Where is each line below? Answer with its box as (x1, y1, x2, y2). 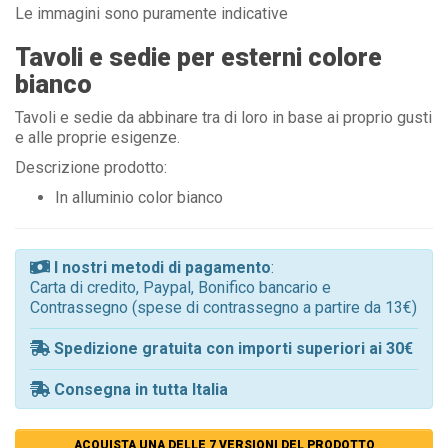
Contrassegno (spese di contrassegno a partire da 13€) (30, 297, 417, 317)
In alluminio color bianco (55, 187, 223, 207)
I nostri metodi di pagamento (54, 257, 271, 277)
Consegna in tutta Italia (54, 379, 228, 399)
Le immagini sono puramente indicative (15, 3, 288, 23)
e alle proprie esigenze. (15, 127, 180, 147)
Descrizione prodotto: (15, 157, 167, 177)
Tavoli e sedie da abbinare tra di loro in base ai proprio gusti (15, 107, 432, 127)
